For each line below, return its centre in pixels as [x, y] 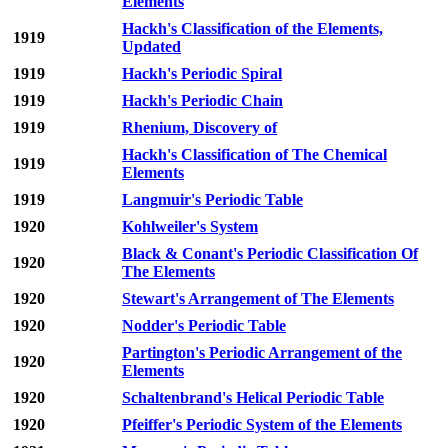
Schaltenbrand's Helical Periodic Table [253, 398]
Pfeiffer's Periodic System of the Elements [262, 425]
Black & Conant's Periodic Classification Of [270, 254]
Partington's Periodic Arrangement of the [262, 353]
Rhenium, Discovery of [199, 128]
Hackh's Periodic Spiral [202, 74]
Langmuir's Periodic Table [212, 200]
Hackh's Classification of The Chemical [254, 155]
